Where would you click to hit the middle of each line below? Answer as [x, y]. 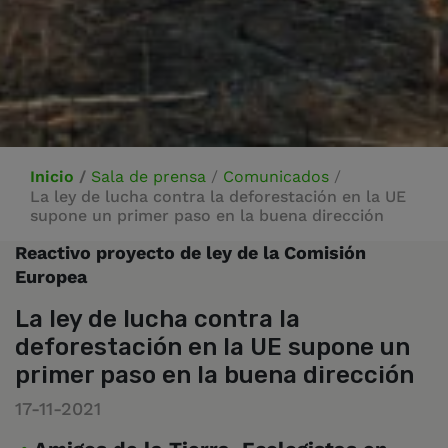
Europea [51, 276]
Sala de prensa [148, 176]
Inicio [52, 176]
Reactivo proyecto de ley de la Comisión [190, 252]
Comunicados [276, 176]
